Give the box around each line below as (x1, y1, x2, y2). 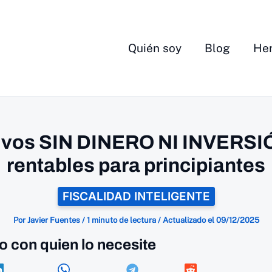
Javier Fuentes (27, 216, 82, 225)
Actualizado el (162, 216, 214, 225)
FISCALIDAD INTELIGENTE (62, 189, 210, 203)
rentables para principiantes (7, 155, 265, 176)
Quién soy (127, 41, 182, 55)
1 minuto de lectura (86, 216, 156, 225)
